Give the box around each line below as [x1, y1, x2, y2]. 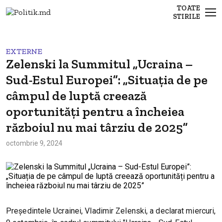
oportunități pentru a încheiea [6, 104, 184, 119]
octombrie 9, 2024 [6, 139, 62, 147]
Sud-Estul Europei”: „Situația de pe [6, 72, 208, 88]
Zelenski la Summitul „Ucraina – [6, 56, 193, 72]
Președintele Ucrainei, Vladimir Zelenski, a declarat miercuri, [6, 206, 216, 216]
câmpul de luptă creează [6, 88, 147, 104]
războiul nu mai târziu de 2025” [6, 119, 188, 135]
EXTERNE [6, 47, 42, 56]
